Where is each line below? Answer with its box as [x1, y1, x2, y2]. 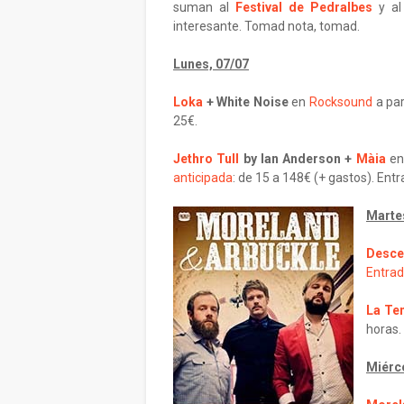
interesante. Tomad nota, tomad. [173, 19, 360, 33]
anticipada [173, 170, 233, 185]
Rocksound [308, 95, 372, 109]
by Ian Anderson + [239, 151, 356, 166]
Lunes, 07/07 [173, 57, 249, 71]
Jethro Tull [173, 151, 240, 166]
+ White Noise [203, 95, 292, 109]
